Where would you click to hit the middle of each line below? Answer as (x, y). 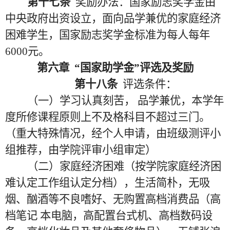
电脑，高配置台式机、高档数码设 (132, 216)
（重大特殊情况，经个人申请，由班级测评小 (113, 133)
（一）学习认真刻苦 (75, 101)
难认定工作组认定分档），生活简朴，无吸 (108, 183)
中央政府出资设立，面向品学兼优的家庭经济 (113, 18)
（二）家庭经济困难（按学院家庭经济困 (124, 166)
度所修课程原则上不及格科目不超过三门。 (108, 117)
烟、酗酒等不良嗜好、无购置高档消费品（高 (113, 199)
